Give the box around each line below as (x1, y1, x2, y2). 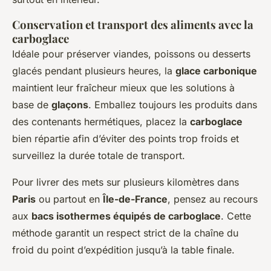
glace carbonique (175, 64, 257, 77)
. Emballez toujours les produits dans (88, 98, 257, 111)
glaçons (51, 98, 88, 111)
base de (12, 98, 51, 111)
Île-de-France (103, 192, 168, 205)
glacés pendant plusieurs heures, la (12, 64, 175, 77)
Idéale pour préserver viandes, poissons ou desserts (12, 47, 250, 60)
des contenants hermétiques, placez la (12, 115, 190, 128)
